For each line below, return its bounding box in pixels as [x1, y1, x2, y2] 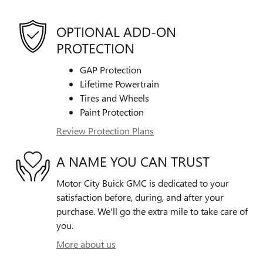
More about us [56, 237, 116, 250]
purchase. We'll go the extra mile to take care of [56, 204, 248, 217]
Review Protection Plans [56, 124, 154, 137]
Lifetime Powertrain [80, 77, 159, 90]
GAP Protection [80, 63, 141, 76]
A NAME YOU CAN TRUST [56, 152, 210, 170]
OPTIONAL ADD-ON [56, 22, 176, 41]
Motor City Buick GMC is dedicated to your [56, 176, 229, 189]
